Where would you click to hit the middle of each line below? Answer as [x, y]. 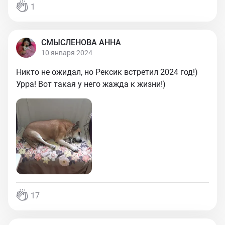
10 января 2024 [67, 53]
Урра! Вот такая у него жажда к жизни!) [91, 84]
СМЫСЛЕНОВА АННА [81, 42]
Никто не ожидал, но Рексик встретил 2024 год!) [107, 72]
